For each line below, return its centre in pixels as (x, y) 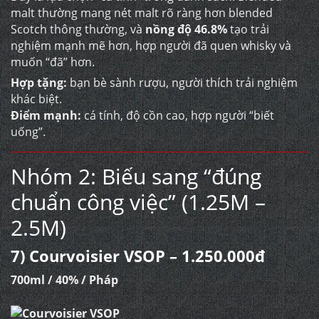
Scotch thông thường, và (78, 29)
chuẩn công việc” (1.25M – (138, 202)
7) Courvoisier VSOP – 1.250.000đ (138, 256)
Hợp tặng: (39, 83)
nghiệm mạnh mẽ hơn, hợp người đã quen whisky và (151, 46)
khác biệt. (36, 99)
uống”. (28, 132)
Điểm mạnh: (46, 115)
